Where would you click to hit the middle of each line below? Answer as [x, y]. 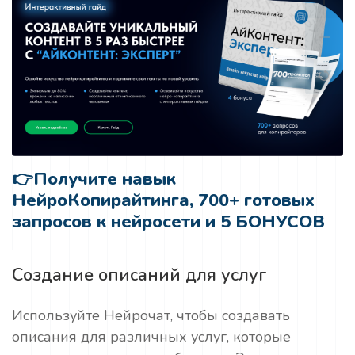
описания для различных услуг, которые [151, 337]
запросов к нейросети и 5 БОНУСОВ [168, 222]
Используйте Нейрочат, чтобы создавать [151, 316]
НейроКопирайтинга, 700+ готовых [163, 201]
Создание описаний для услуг [139, 275]
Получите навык [105, 179]
